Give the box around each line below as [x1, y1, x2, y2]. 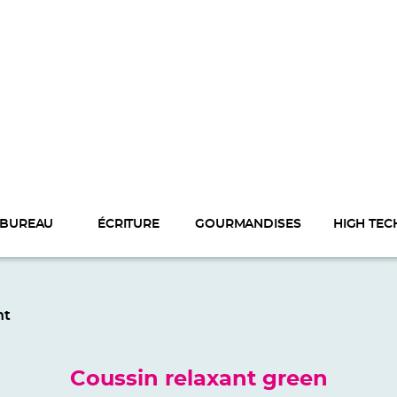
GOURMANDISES [195, 218, 301, 231]
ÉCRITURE [97, 218, 160, 231]
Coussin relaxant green [69, 369, 328, 391]
